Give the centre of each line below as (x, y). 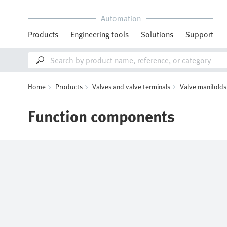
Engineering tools (100, 34)
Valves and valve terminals (131, 86)
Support (199, 34)
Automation (121, 18)
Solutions (157, 34)
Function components (101, 116)
